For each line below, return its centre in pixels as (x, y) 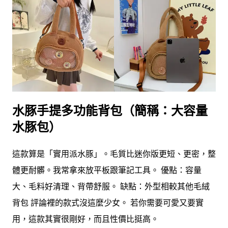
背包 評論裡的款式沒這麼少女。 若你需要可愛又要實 (108, 203)
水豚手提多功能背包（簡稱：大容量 (110, 111)
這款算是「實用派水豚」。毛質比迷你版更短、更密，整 (114, 154)
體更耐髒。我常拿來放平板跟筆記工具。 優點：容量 (107, 170)
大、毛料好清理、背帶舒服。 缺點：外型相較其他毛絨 (111, 187)
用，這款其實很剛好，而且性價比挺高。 (85, 219)
